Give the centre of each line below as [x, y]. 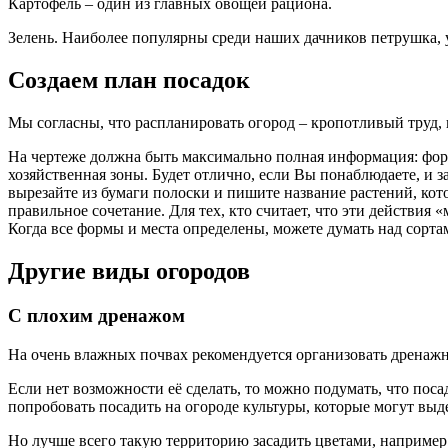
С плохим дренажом [96, 316]
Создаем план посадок [129, 80]
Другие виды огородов [129, 271]
